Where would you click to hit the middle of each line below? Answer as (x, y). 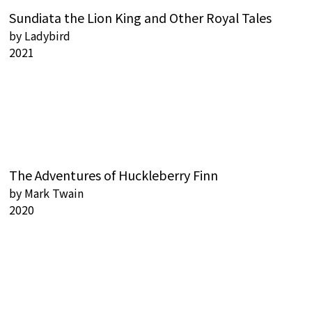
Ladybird (47, 36)
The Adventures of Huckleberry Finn (114, 175)
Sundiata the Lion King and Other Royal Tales (140, 18)
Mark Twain (54, 193)
